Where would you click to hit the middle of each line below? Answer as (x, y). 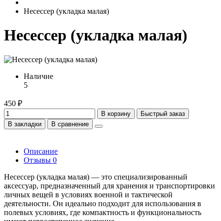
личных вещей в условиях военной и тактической (88, 194)
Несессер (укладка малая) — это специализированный (96, 177)
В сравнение (70, 124)
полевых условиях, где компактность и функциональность (103, 212)
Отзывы (38, 160)
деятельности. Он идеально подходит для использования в (103, 203)
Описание (41, 151)
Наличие (38, 76)
